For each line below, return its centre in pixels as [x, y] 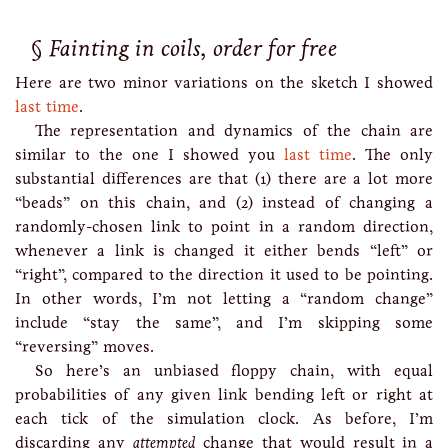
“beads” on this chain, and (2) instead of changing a [224, 202]
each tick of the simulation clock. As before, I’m [224, 418]
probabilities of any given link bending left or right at [224, 394]
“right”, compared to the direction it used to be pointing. [224, 274]
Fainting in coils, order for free [193, 48]
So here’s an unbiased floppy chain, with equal [234, 370]
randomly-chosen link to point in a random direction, [224, 226]
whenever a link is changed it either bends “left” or [224, 250]
